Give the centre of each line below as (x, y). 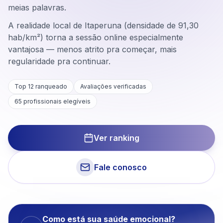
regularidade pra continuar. (59, 61)
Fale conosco (120, 167)
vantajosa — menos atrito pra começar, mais (92, 49)
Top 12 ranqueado (41, 86)
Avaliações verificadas (113, 86)
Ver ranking (116, 138)
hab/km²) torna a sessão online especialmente (96, 37)
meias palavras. (37, 7)
